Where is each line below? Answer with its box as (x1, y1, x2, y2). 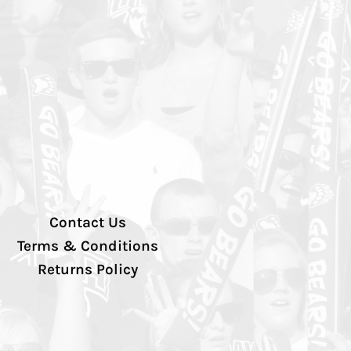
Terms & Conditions (17, 237, 158, 255)
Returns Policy (38, 261, 138, 279)
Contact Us (49, 214, 126, 232)
